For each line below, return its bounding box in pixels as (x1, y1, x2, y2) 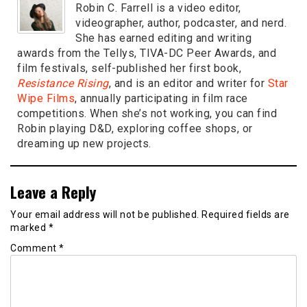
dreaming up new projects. (17, 136, 151, 150)
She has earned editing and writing (75, 31, 251, 45)
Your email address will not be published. (10, 208, 199, 220)
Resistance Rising (17, 76, 109, 90)
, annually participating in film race (75, 91, 248, 105)
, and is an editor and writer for (108, 76, 268, 90)
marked (10, 221, 49, 233)
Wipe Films (17, 91, 75, 105)
